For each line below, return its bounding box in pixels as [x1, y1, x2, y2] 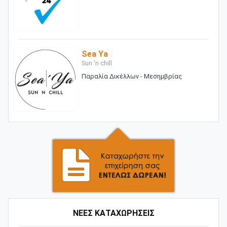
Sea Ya [81, 49, 108, 59]
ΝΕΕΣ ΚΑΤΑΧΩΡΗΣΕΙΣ [72, 208, 155, 218]
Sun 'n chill [81, 59, 112, 67]
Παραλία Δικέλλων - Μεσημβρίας [81, 72, 182, 80]
